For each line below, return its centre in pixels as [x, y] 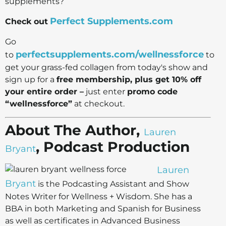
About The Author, [74, 130]
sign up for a [30, 79]
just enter [105, 91]
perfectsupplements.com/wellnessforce [110, 54]
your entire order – [44, 91]
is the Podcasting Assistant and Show [112, 184]
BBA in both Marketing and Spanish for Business [103, 208]
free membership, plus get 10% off [129, 79]
